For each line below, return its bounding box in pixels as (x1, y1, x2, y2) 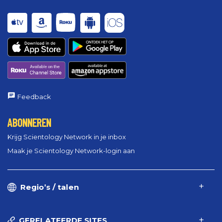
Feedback (17, 93, 51, 101)
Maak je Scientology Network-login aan (7, 146, 135, 155)
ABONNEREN (7, 116, 51, 129)
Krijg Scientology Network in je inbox (7, 132, 126, 141)
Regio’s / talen (20, 182, 79, 192)
